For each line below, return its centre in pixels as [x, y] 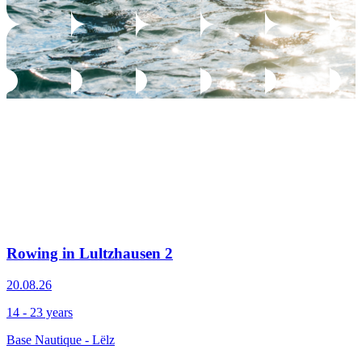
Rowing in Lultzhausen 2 [90, 253]
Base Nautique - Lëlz [61, 339]
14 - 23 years [40, 312]
